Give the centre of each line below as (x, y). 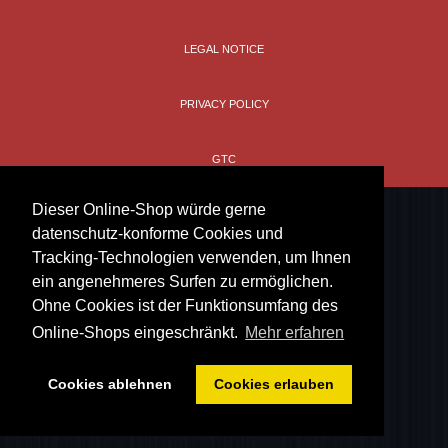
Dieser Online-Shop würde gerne (149, 210)
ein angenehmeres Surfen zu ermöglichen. (182, 282)
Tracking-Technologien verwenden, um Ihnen (191, 258)
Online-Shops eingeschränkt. (137, 333)
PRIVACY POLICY (224, 103)
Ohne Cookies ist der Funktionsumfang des (185, 306)
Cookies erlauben (273, 384)
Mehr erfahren (295, 333)
